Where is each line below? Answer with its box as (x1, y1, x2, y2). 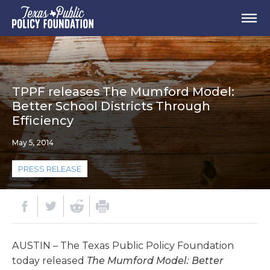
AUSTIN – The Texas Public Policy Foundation (12, 240, 234, 251)
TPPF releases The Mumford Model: (12, 84, 234, 99)
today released (12, 255, 87, 266)
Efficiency (12, 113, 74, 128)
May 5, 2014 (12, 138, 54, 147)
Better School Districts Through (12, 99, 210, 113)
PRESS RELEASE (18, 164, 81, 174)
